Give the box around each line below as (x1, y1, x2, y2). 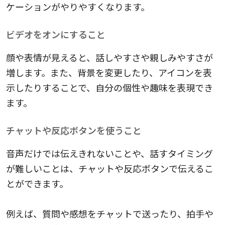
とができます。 (6, 177, 68, 190)
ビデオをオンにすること (6, 28, 105, 41)
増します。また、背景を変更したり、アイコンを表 (6, 66, 212, 79)
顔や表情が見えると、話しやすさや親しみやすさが (6, 51, 213, 64)
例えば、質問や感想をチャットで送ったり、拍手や (6, 207, 213, 220)
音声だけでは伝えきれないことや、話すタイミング (6, 147, 213, 160)
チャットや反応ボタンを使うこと (6, 124, 142, 137)
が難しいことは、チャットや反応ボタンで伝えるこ (6, 162, 213, 175)
